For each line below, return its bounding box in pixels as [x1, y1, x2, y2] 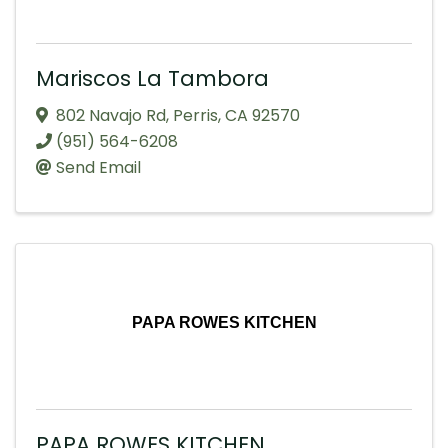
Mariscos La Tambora [36, 63, 269, 93]
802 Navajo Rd [56, 103, 166, 127]
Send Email [56, 155, 141, 179]
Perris [173, 103, 218, 127]
